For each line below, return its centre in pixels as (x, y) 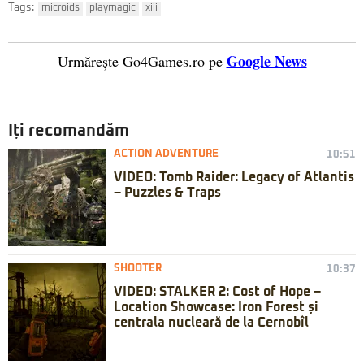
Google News (266, 61)
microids (61, 9)
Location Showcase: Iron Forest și (216, 308)
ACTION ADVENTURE (166, 154)
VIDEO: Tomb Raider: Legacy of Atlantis (234, 178)
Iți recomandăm (69, 131)
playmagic (113, 9)
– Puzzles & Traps (167, 193)
